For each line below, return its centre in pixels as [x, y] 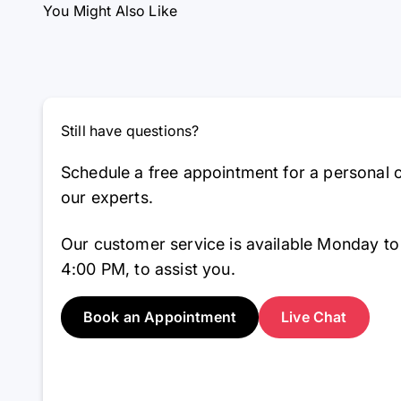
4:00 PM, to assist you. [148, 269]
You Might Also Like [111, 11]
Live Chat [314, 317]
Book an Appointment [160, 317]
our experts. [107, 198]
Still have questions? [130, 131]
